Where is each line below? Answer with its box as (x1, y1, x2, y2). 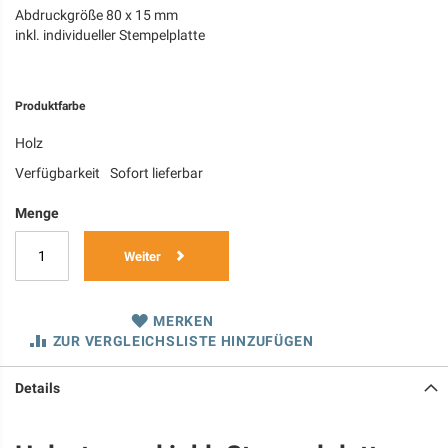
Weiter (124, 249, 161, 264)
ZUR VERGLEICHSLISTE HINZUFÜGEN (52, 333, 314, 349)
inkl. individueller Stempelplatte (15, 27, 205, 43)
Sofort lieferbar (110, 165, 203, 181)
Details (15, 380, 60, 396)
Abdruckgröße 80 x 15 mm (15, 7, 178, 23)
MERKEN (153, 313, 214, 329)
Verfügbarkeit (15, 165, 100, 181)
